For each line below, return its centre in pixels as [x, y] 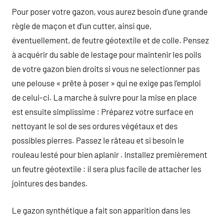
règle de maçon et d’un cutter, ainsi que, [82, 26]
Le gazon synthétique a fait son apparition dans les [101, 210]
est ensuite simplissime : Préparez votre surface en [103, 111]
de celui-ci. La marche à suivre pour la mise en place [104, 97]
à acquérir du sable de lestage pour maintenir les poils [107, 54]
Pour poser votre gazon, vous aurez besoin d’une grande [110, 11]
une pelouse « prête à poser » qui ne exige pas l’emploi [106, 83]
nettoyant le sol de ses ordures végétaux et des [95, 126]
